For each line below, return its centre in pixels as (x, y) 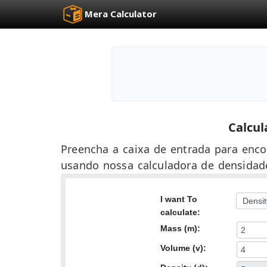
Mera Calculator (121, 14)
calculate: (181, 212)
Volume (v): (184, 248)
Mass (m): (181, 229)
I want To (179, 199)
